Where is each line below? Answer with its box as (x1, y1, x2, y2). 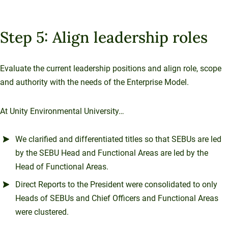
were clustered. (15, 207, 69, 217)
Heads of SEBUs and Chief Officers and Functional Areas (15, 193, 218, 203)
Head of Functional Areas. (15, 161, 108, 172)
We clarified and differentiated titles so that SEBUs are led (15, 134, 221, 144)
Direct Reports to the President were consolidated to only (15, 179, 217, 189)
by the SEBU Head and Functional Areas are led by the (15, 148, 208, 158)
